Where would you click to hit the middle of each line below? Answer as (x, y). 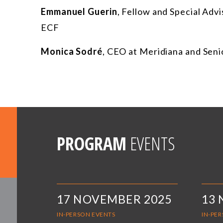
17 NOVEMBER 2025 (114, 199)
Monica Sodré (72, 52)
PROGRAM (92, 144)
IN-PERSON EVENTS (86, 215)
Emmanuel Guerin (79, 12)
